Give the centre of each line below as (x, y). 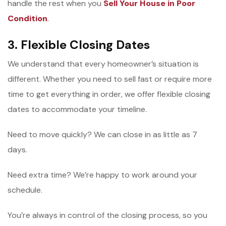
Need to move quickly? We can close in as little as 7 (102, 134)
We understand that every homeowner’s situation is (103, 64)
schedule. (25, 190)
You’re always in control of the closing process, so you (107, 215)
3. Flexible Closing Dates (79, 44)
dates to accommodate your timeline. (77, 109)
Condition (27, 18)
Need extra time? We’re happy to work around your (102, 175)
